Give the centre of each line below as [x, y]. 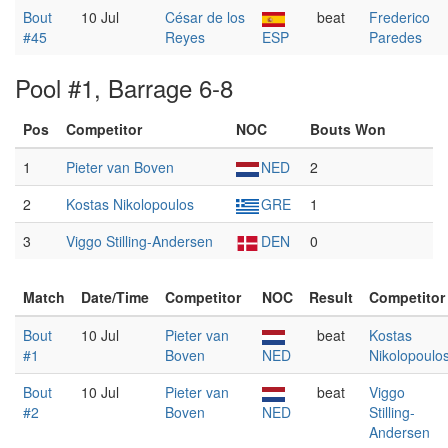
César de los [205, 17]
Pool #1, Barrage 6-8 [124, 87]
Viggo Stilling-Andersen [139, 241]
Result [331, 297]
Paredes [395, 37]
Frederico [399, 17]
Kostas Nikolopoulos [130, 204]
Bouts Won [348, 129]
